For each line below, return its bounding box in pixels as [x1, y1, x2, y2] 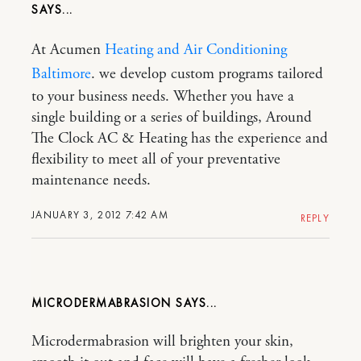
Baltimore [31, 64, 91, 84]
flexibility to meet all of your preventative [31, 149, 280, 169]
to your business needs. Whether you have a [31, 86, 294, 106]
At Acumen [31, 39, 105, 60]
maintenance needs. [31, 170, 151, 190]
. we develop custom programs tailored [91, 64, 323, 84]
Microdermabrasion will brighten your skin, [31, 331, 293, 351]
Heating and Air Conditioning [105, 39, 287, 60]
